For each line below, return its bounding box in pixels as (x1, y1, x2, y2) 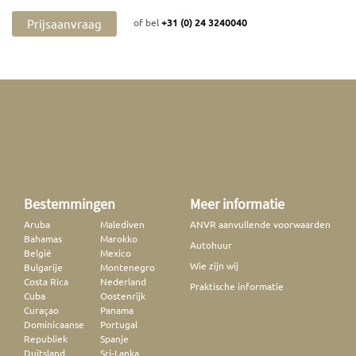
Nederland (99, 274, 146, 288)
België (24, 246, 52, 259)
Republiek (24, 331, 68, 345)
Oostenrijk (99, 288, 145, 302)
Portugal (99, 317, 137, 331)
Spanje (99, 331, 129, 345)
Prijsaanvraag (27, 15, 102, 31)
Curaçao (24, 303, 59, 316)
